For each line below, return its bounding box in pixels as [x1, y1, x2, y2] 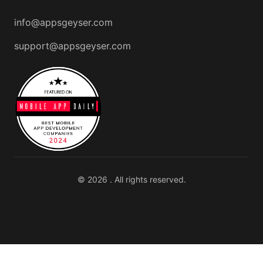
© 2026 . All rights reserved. [77, 174, 186, 185]
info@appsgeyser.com [14, 16, 113, 28]
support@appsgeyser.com [14, 39, 131, 52]
